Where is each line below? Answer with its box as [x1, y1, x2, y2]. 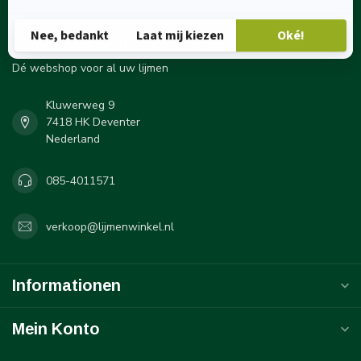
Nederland [46, 131, 100, 147]
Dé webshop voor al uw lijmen [12, 60, 168, 77]
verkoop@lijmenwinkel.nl [46, 218, 174, 234]
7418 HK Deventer [46, 114, 140, 131]
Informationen [12, 276, 121, 295]
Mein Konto [12, 320, 100, 338]
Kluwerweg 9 [46, 98, 114, 114]
